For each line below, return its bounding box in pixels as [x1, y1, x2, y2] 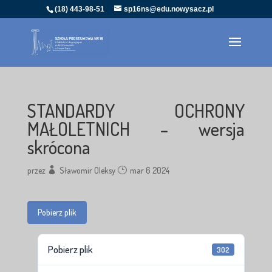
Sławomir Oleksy [59, 165, 115, 175]
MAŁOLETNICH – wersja [27, 117, 245, 140]
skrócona [27, 135, 90, 158]
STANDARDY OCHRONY [27, 99, 245, 122]
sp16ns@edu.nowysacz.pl [123, 5, 214, 13]
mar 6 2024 [129, 165, 169, 175]
